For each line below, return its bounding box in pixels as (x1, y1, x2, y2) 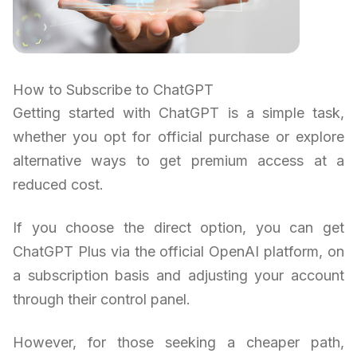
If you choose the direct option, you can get (13, 219, 344, 237)
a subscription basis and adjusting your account (13, 267, 344, 284)
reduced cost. (13, 176, 104, 194)
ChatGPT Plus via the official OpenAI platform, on (13, 243, 344, 261)
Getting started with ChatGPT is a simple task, (13, 104, 344, 122)
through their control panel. (13, 291, 190, 308)
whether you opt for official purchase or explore (13, 128, 344, 146)
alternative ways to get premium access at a (13, 152, 344, 170)
